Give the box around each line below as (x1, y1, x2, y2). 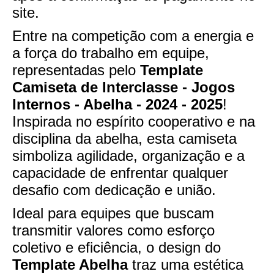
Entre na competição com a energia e (12, 28, 254, 45)
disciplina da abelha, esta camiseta (12, 130, 237, 147)
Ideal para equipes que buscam (12, 205, 214, 222)
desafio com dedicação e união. (12, 182, 216, 199)
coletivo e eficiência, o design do (12, 239, 221, 256)
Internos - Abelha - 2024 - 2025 (12, 96, 223, 113)
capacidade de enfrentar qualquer (12, 165, 228, 182)
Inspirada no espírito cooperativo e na (12, 113, 255, 130)
